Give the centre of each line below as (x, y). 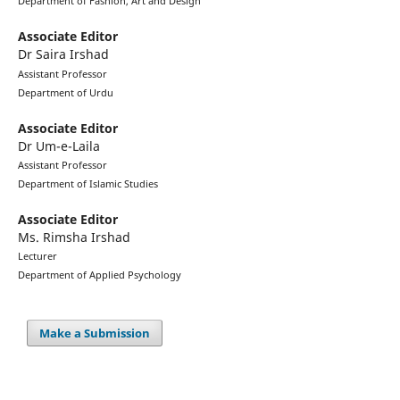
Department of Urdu (65, 92)
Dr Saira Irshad (63, 54)
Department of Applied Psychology (99, 274)
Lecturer (37, 255)
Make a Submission (95, 333)
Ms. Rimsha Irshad (74, 237)
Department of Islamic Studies (87, 183)
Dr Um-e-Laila (58, 146)
